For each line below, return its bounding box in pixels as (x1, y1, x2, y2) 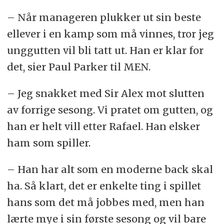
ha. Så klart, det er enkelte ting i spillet (6, 179, 201, 192)
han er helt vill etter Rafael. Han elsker (6, 120, 200, 133)
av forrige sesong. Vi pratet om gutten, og (6, 103, 213, 116)
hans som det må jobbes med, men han (6, 196, 204, 209)
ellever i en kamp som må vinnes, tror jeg (6, 27, 214, 40)
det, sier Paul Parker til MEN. (6, 60, 150, 73)
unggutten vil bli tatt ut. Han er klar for (6, 44, 203, 57)
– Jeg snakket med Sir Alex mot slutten (6, 87, 204, 100)
